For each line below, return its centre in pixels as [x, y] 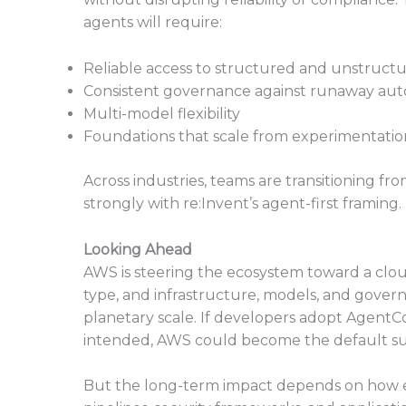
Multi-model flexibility [162, 113]
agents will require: [153, 23]
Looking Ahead [138, 249]
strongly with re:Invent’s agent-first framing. [242, 203]
